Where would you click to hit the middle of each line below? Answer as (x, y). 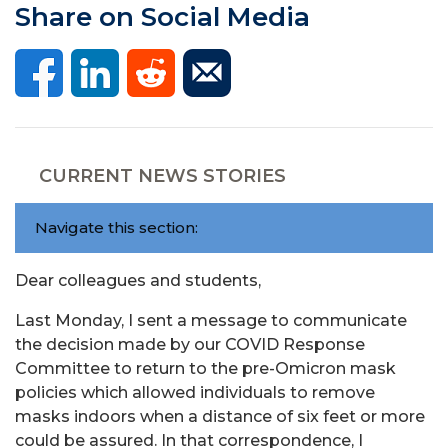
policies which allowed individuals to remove (195, 392)
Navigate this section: (116, 227)
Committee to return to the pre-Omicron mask (205, 368)
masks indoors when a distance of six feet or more (220, 416)
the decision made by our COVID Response (190, 344)
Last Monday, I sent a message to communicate (211, 320)
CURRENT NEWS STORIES (162, 175)
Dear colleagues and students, (138, 280)
